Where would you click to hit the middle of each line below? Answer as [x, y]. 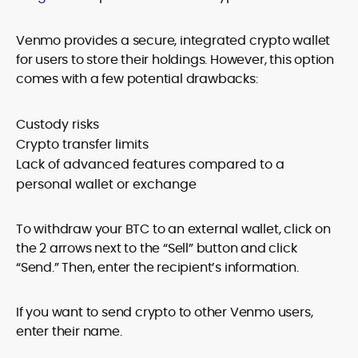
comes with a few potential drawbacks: [137, 79]
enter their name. [69, 331]
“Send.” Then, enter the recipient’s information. [157, 267]
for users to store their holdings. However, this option [175, 60]
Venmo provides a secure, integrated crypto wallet [173, 40]
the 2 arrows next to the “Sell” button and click [157, 248]
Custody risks [58, 124]
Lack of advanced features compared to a [150, 164]
